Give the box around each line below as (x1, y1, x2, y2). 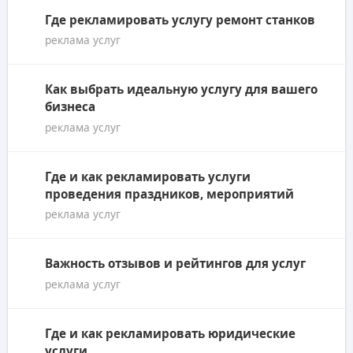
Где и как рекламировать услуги (45, 168, 251, 184)
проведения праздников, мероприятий (45, 185, 294, 202)
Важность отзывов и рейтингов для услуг (45, 255, 306, 272)
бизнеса (45, 98, 95, 115)
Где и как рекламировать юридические (45, 325, 295, 341)
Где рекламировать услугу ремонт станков (45, 11, 315, 28)
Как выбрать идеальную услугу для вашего (45, 81, 318, 98)
